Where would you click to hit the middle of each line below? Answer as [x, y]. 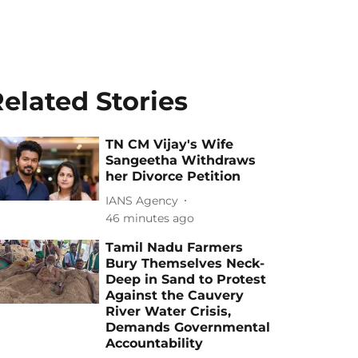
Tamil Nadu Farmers [175, 247]
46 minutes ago [150, 218]
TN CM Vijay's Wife [170, 144]
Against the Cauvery [175, 295]
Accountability [155, 343]
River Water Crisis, [169, 311]
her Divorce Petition [173, 176]
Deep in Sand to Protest [186, 279]
